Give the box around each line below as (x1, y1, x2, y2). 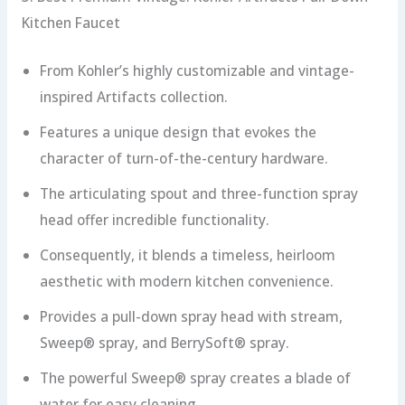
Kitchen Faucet (21, 13, 120, 33)
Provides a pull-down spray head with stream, (39, 306, 343, 326)
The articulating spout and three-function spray (39, 183, 358, 203)
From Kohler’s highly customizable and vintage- (39, 60, 354, 80)
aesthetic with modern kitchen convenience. (39, 270, 334, 291)
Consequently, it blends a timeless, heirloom (39, 244, 335, 265)
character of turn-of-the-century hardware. (39, 147, 328, 168)
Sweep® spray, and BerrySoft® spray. (39, 332, 289, 353)
